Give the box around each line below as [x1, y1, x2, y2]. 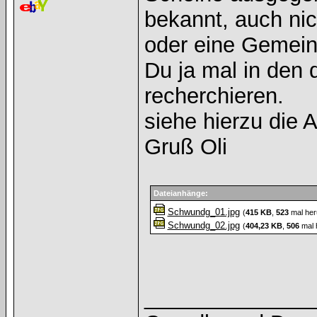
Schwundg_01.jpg [167, 207, 240, 217]
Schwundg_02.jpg [167, 220, 240, 231]
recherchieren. [144, 83, 284, 108]
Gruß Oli [144, 134, 227, 159]
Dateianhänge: [153, 189, 208, 197]
